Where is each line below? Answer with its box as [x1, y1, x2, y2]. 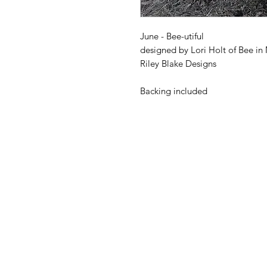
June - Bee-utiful [140, 30, 204, 42]
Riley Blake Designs [140, 58, 216, 70]
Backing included [140, 85, 207, 97]
